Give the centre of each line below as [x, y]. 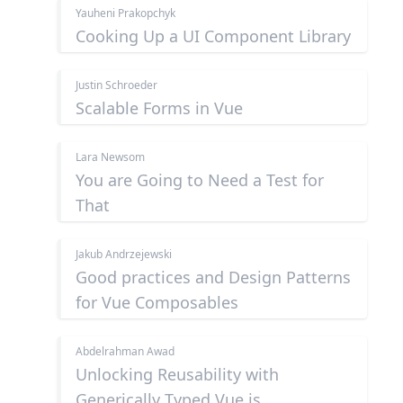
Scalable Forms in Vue [159, 108]
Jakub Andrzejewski [124, 255]
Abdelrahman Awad [125, 352]
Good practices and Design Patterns [213, 278]
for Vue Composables [157, 303]
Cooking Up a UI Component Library [213, 36]
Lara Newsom [110, 157]
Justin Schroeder [116, 85]
